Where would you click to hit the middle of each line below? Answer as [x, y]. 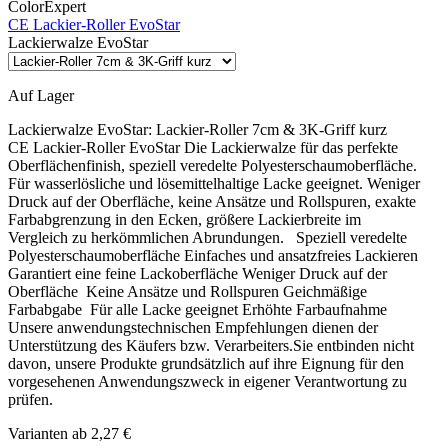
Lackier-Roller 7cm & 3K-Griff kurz [271, 130]
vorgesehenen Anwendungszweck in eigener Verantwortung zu [207, 382]
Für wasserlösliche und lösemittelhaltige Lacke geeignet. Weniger [214, 184]
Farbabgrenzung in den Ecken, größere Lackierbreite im [184, 220]
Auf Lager [41, 96]
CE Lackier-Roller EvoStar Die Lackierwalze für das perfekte [203, 148]
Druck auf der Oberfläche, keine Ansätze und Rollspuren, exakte [212, 202]
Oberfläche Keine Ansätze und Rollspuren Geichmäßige [187, 292]
